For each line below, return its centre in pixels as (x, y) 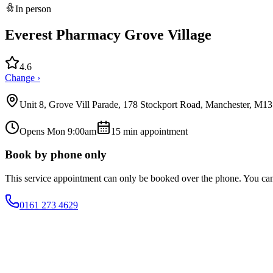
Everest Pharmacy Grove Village (108, 34)
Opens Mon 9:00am (58, 131)
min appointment (154, 131)
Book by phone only (56, 155)
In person (33, 9)
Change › (23, 77)
